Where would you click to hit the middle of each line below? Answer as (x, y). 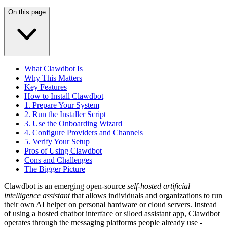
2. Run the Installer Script (65, 114)
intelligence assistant (37, 195)
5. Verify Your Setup (57, 141)
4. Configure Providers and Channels (84, 132)
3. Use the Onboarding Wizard (73, 123)
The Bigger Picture (55, 169)
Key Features (46, 87)
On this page (27, 12)
